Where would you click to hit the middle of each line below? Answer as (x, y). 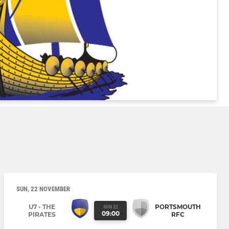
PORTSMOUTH (178, 207)
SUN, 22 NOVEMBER (43, 189)
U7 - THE (42, 207)
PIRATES (42, 214)
